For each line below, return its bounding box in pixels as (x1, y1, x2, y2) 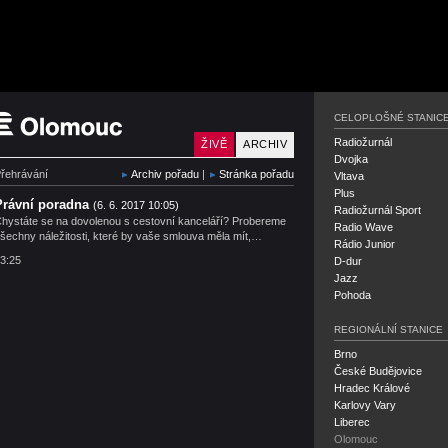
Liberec (334, 416, 370, 428)
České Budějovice (334, 365, 422, 377)
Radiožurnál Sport (334, 204, 421, 216)
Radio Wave (334, 221, 393, 233)
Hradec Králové (334, 382, 410, 394)
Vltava (334, 170, 364, 182)
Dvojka (334, 153, 368, 165)
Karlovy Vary (334, 399, 396, 411)
